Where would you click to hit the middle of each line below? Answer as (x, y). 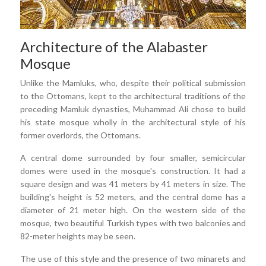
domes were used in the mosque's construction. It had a (133, 171)
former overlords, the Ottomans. (80, 135)
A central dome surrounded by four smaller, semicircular (133, 158)
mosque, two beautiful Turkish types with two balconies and (133, 223)
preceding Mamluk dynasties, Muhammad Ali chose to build (133, 109)
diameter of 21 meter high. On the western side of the (133, 210)
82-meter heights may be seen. (78, 236)
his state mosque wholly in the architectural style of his (133, 122)
